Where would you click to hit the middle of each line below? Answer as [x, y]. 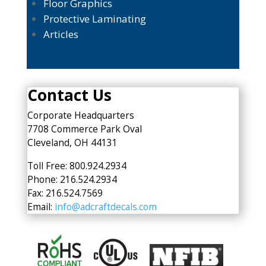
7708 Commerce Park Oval [84, 129]
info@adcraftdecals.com [105, 206]
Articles [61, 34]
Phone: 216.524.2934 [72, 179]
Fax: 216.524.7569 [65, 193]
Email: [41, 206]
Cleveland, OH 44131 [72, 143]
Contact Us [69, 95]
